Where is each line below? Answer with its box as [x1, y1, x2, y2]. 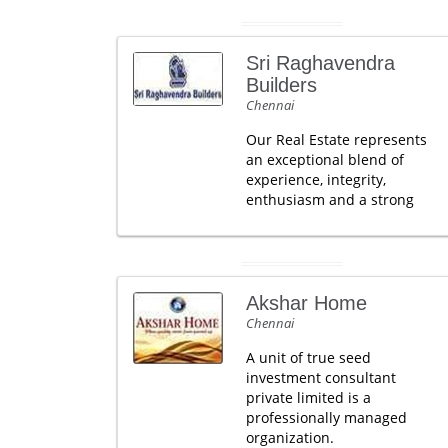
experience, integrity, [245, 169, 386, 189]
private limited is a [245, 387, 371, 407]
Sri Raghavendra [245, 51, 395, 74]
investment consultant [245, 367, 396, 387]
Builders [245, 73, 317, 96]
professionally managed [245, 407, 407, 427]
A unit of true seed [245, 347, 371, 367]
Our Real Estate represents [245, 129, 427, 149]
